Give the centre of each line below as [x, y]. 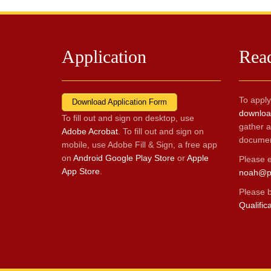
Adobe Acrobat [90, 131]
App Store [81, 171]
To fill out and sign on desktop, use [128, 118]
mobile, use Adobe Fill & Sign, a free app [139, 145]
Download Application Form [119, 102]
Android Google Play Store [124, 158]
